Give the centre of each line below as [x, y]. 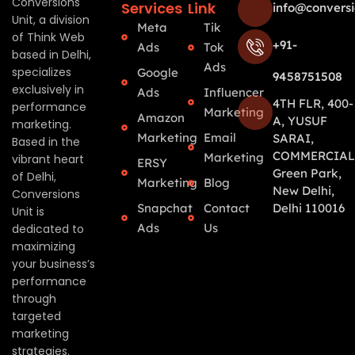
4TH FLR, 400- [313, 104]
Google [158, 73]
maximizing [44, 246]
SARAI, [293, 139]
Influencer [234, 93]
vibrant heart [48, 159]
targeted [36, 316]
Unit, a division [51, 20]
